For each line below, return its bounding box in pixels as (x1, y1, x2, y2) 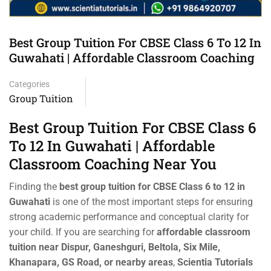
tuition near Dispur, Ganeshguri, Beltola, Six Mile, (9, 241, 220, 253)
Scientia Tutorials (177, 256, 253, 269)
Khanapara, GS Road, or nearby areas (9, 256, 173, 269)
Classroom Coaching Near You (9, 154, 217, 174)
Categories (9, 79, 50, 90)
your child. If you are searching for (9, 226, 157, 238)
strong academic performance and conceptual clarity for (9, 211, 249, 223)
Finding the (9, 181, 59, 193)
